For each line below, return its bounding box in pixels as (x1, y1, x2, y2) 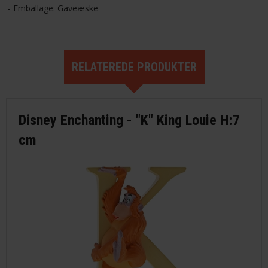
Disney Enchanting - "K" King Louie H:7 (19, 111, 240, 129)
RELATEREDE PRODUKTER (71, 59, 197, 74)
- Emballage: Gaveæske (7, 2, 98, 14)
